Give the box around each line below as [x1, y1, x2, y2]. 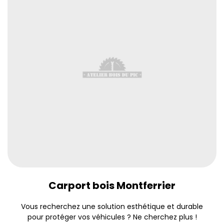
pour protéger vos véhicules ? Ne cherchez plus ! [27, 211, 197, 222]
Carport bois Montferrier [48, 178, 175, 192]
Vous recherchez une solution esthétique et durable [21, 201, 203, 211]
